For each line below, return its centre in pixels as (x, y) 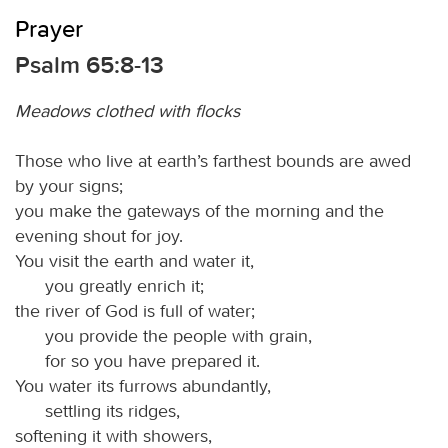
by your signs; (69, 185)
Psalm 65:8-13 (89, 64)
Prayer (49, 28)
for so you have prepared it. (152, 360)
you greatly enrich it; (124, 285)
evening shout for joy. (99, 235)
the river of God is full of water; (135, 310)
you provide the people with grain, (178, 335)
